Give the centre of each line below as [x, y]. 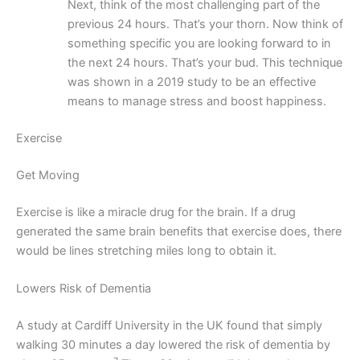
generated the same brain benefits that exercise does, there [179, 231]
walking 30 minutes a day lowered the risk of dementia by [173, 345]
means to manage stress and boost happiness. [196, 102]
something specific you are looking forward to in [199, 44]
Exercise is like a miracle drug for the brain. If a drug [156, 212]
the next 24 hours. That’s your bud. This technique [205, 63]
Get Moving [48, 175]
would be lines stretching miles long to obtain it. [146, 250]
